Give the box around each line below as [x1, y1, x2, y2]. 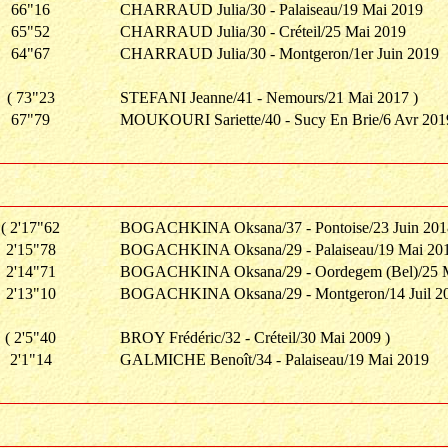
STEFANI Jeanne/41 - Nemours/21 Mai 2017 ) [120, 89, 418, 106]
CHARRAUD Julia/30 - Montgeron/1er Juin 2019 [120, 45, 439, 62]
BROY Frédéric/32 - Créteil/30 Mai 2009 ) [120, 329, 390, 346]
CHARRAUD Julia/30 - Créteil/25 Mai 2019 [120, 23, 406, 40]
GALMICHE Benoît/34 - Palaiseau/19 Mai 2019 [120, 351, 429, 368]
